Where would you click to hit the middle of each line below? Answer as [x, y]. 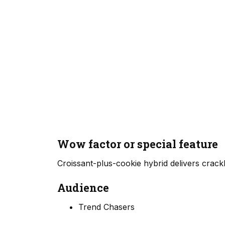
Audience [83, 188]
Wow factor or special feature [138, 144]
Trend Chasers [106, 207]
